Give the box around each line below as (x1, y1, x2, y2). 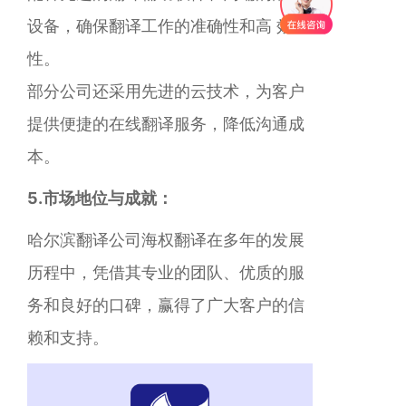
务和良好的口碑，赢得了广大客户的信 (27, 295, 304, 314)
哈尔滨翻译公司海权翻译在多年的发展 (27, 230, 304, 249)
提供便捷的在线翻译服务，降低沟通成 (27, 114, 304, 133)
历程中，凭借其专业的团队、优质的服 (27, 263, 304, 282)
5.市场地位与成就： (27, 188, 173, 208)
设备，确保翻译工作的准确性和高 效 (27, 16, 293, 35)
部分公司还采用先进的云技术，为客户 (27, 82, 304, 101)
